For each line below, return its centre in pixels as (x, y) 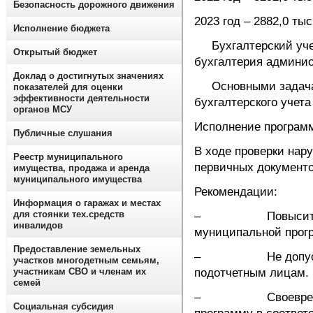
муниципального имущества (78, 179)
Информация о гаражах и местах (87, 203)
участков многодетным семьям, (86, 260)
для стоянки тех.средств (69, 214)
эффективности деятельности (81, 98)
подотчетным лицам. (252, 273)
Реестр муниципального (68, 157)
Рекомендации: (236, 192)
